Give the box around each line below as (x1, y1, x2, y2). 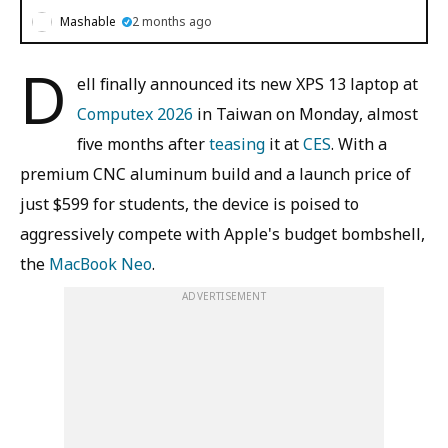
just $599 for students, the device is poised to (20, 193, 359, 215)
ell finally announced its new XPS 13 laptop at (77, 73, 418, 95)
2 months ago (132, 13, 212, 30)
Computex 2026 (77, 103, 193, 125)
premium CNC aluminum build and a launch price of (20, 163, 411, 185)
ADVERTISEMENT (182, 289, 266, 303)
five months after (77, 133, 209, 155)
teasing (209, 133, 265, 155)
